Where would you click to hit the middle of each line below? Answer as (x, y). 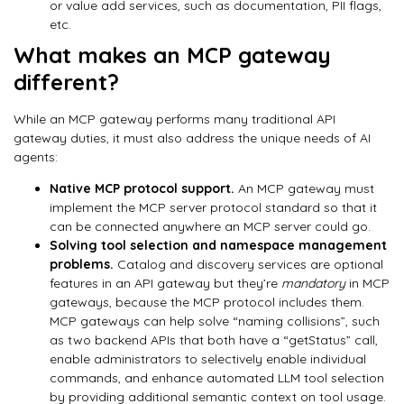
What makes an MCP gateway (172, 55)
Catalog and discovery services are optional (248, 265)
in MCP (367, 284)
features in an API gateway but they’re (165, 284)
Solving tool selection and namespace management (218, 246)
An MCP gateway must (306, 189)
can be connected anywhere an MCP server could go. (210, 227)
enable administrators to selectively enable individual (208, 359)
